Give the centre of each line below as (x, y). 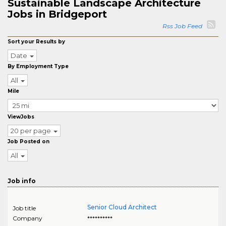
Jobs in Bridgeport (57, 14)
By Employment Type (38, 66)
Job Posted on (29, 142)
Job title (24, 208)
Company (27, 218)
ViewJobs (21, 117)
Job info (22, 181)
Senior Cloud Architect (122, 207)
